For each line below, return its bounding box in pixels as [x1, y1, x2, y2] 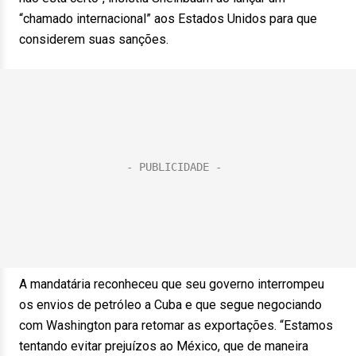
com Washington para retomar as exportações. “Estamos [19, 318, 333, 333]
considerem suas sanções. [19, 32, 168, 47]
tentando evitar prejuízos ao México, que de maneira [19, 339, 308, 354]
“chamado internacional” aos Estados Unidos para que [19, 11, 317, 26]
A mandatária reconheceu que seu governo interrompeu [19, 277, 324, 292]
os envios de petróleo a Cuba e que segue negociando [19, 297, 322, 312]
